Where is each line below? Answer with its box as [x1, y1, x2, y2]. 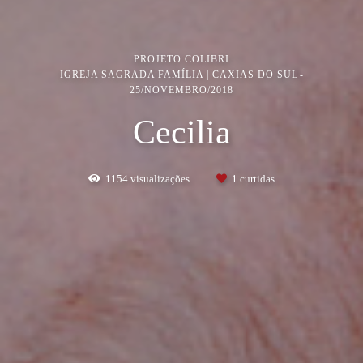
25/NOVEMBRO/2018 [130, 83, 233, 96]
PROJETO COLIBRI [134, 53, 229, 65]
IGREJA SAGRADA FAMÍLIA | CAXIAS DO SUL [59, 68, 298, 80]
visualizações [128, 172, 192, 185]
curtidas [237, 172, 275, 185]
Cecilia [132, 113, 231, 151]
